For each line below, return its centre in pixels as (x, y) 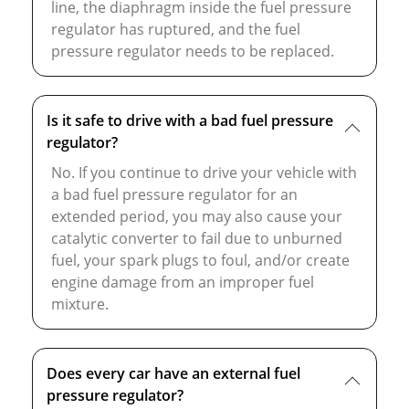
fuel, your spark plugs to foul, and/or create (200, 261)
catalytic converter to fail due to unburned (197, 239)
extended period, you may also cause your (197, 217)
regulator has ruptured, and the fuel (176, 30)
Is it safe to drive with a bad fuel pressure (190, 121)
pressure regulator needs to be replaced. (193, 52)
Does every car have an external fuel (173, 374)
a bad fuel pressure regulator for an (174, 195)
